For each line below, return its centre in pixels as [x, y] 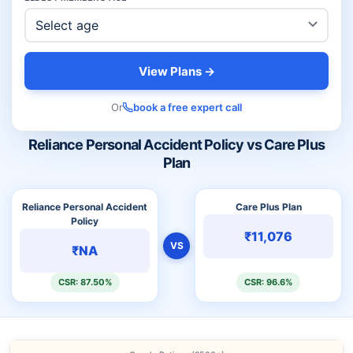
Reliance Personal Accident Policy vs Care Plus [176, 145]
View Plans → [176, 71]
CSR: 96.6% [268, 282]
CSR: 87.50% [85, 282]
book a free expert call [188, 107]
